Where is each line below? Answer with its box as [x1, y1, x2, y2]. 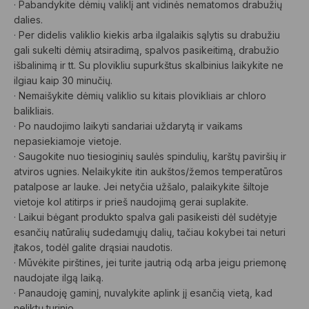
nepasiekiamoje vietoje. [14, 135, 121, 147]
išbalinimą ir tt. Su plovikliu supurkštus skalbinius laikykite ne [14, 59, 283, 71]
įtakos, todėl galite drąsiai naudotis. [14, 241, 172, 253]
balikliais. [14, 105, 54, 117]
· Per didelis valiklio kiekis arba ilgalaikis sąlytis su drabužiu [14, 29, 280, 41]
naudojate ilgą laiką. [14, 272, 103, 283]
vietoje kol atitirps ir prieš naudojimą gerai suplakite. [14, 196, 248, 208]
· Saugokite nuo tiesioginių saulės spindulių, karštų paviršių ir [14, 150, 286, 162]
